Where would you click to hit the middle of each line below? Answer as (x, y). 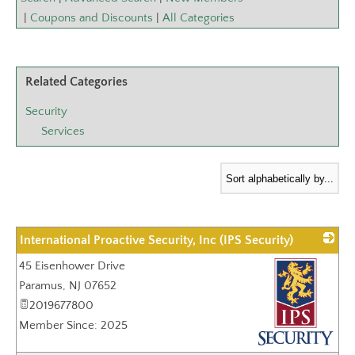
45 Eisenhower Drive (72, 266)
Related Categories (76, 82)
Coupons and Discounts (92, 18)
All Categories (198, 18)
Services (63, 131)
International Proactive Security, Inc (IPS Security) (157, 240)
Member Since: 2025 (73, 325)
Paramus (41, 286)
